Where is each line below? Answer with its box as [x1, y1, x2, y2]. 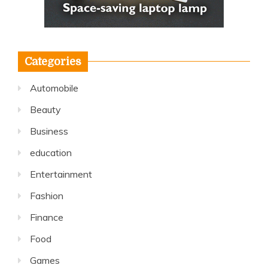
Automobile [30, 81, 78, 94]
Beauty [30, 103, 61, 115]
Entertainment [30, 167, 92, 180]
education [30, 146, 72, 159]
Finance [30, 211, 63, 223]
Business [30, 124, 68, 137]
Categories [25, 55, 81, 68]
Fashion [30, 189, 63, 202]
